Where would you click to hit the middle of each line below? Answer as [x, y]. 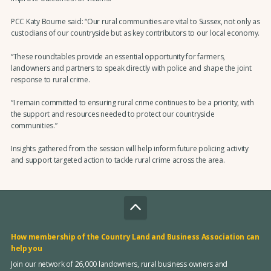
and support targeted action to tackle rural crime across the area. [118, 160]
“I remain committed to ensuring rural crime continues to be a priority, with [132, 102]
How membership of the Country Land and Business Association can [135, 237]
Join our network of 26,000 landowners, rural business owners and [119, 264]
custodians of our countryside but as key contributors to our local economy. [135, 33]
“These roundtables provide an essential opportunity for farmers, [118, 56]
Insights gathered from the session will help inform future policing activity [129, 149]
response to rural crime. [50, 79]
